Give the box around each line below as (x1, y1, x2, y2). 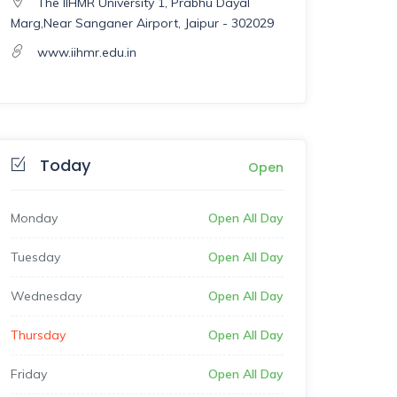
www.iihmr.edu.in (37, 44, 136, 60)
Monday (11, 210, 58, 226)
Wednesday (11, 288, 82, 304)
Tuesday (11, 249, 60, 265)
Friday (11, 366, 47, 382)
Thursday (11, 327, 66, 343)
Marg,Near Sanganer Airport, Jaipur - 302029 (11, 15, 274, 31)
